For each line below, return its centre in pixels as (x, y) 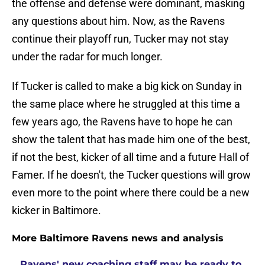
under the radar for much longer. (87, 57)
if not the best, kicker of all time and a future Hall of (130, 157)
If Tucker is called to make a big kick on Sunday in (127, 86)
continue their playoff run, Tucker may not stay (120, 39)
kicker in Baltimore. (56, 211)
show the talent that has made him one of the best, (131, 140)
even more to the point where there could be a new (131, 193)
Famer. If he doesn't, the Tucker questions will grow (131, 175)
